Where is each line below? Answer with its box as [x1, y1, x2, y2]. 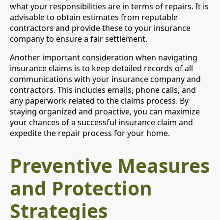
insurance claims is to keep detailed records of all [10, 62, 193, 74]
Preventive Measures [10, 152, 210, 178]
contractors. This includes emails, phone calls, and [10, 84, 196, 95]
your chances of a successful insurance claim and [10, 116, 193, 128]
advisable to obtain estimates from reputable [10, 11, 178, 23]
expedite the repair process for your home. [10, 127, 170, 138]
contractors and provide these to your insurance [10, 22, 191, 33]
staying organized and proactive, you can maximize [10, 106, 200, 117]
